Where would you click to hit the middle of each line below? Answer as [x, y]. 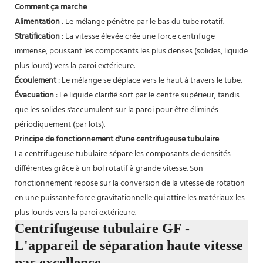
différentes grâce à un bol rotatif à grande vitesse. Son [109, 168]
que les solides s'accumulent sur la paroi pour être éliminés [117, 110]
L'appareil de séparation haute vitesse [129, 245]
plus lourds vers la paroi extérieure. [75, 213]
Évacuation [34, 95]
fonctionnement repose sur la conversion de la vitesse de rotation [130, 183]
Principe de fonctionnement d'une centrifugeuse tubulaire [117, 139]
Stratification [37, 36]
